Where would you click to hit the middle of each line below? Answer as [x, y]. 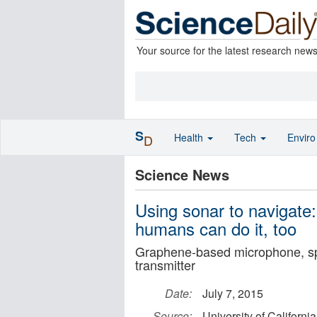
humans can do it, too [216, 228]
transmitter [165, 265]
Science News [182, 174]
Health [190, 137]
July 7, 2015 [233, 293]
